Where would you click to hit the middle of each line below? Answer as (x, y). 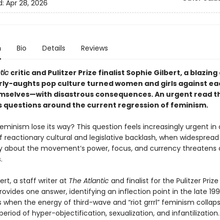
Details (54, 48)
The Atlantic (89, 181)
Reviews (94, 48)
